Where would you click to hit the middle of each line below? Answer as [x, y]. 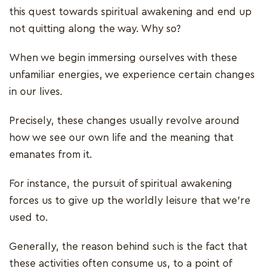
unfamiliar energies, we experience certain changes [132, 74]
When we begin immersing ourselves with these [123, 57]
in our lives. [36, 91]
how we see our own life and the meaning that [121, 137]
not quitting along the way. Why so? [95, 28]
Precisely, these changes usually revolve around [124, 120]
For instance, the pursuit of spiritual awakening [121, 183]
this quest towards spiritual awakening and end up [130, 11]
